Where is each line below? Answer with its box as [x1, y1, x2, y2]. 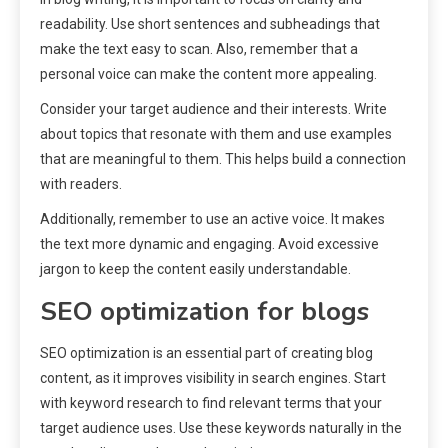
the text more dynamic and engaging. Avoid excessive [40, 236, 379, 253]
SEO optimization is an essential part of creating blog [40, 345, 373, 362]
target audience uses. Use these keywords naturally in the [40, 420, 402, 437]
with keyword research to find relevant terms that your [40, 395, 382, 412]
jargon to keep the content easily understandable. [40, 261, 351, 278]
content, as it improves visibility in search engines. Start [40, 370, 386, 387]
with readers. [40, 176, 122, 193]
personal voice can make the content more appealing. [40, 66, 377, 83]
